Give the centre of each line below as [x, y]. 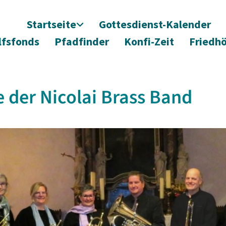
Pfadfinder [81, 41]
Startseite [51, 24]
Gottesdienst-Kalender [155, 24]
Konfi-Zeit [149, 41]
